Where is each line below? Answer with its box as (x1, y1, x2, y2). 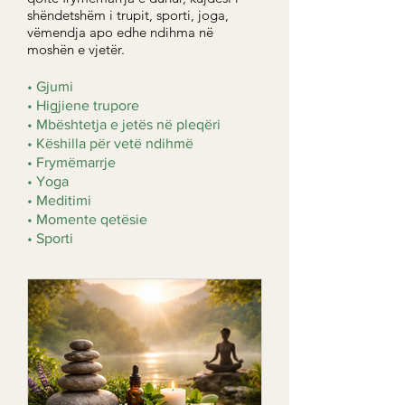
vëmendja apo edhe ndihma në (27, 24, 213, 41)
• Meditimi (27, 193, 91, 208)
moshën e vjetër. (27, 41, 125, 58)
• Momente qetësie (27, 212, 147, 227)
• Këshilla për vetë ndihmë (27, 136, 193, 151)
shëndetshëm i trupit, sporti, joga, (27, 6, 229, 24)
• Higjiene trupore (27, 98, 139, 113)
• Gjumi (27, 79, 73, 94)
